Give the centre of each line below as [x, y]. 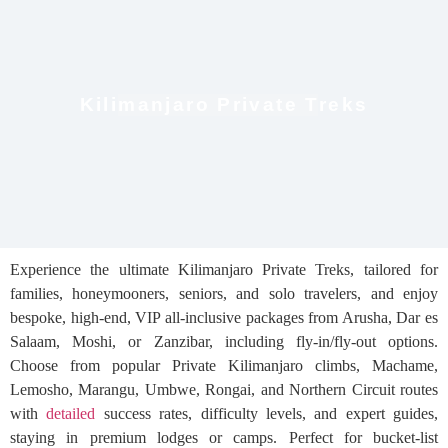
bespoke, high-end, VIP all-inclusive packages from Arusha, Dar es [224, 317]
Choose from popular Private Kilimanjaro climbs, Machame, [224, 365]
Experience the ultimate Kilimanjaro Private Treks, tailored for [224, 269]
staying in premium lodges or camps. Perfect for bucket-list [224, 437]
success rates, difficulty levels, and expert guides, [266, 413]
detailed [71, 413]
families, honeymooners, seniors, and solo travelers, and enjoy [224, 293]
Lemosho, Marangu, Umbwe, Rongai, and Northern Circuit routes [224, 389]
